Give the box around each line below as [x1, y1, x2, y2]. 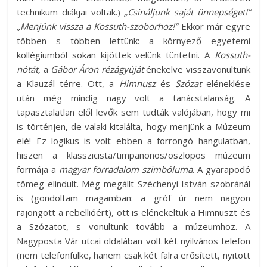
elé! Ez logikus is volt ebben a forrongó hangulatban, [17, 135, 250, 147]
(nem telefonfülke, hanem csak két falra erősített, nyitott [17, 249, 250, 262]
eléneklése [206, 77, 250, 90]
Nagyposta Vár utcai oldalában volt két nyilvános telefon [17, 235, 250, 247]
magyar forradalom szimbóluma [58, 163, 193, 176]
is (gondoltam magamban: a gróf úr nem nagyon [17, 192, 250, 204]
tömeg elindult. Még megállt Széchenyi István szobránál [17, 178, 250, 190]
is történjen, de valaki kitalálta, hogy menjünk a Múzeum [17, 120, 250, 133]
